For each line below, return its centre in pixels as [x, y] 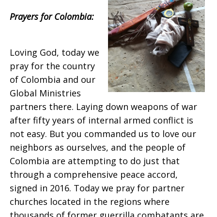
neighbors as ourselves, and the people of [98, 147]
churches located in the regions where [90, 201]
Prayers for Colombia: [54, 16]
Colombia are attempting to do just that [95, 161]
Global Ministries [45, 93]
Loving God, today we [54, 52]
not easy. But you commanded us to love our [103, 134]
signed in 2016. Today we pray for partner [97, 188]
